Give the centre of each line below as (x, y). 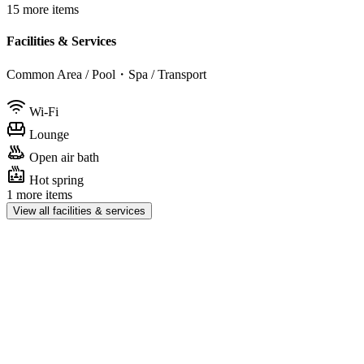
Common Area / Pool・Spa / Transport (106, 74)
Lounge (49, 134)
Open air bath (64, 157)
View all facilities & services (79, 210)
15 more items (43, 9)
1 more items (39, 194)
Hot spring (56, 180)
